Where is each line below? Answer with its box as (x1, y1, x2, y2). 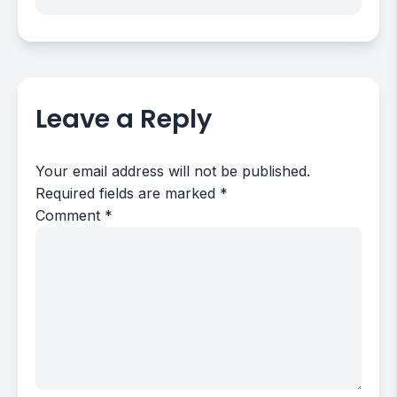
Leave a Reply (35, 101, 212, 136)
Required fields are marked (35, 184, 220, 202)
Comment (35, 206, 105, 224)
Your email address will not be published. (35, 162, 310, 180)
